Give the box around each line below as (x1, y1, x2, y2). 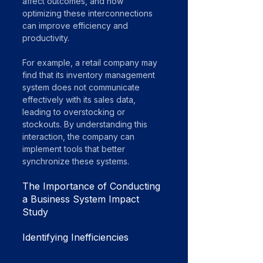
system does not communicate (22, 82, 142, 92)
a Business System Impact (22, 193, 142, 205)
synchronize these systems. (22, 156, 129, 166)
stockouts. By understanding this (22, 119, 150, 129)
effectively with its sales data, (22, 95, 138, 104)
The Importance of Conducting (22, 180, 163, 192)
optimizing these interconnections (22, 8, 155, 18)
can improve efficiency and (22, 21, 130, 31)
